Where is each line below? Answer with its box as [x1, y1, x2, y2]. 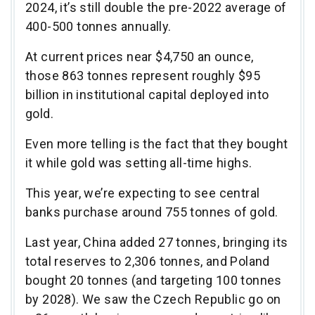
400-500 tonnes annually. [25, 18, 174, 34]
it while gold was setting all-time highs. [25, 155, 252, 170]
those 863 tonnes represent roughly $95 [25, 67, 261, 83]
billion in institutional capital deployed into [25, 86, 269, 102]
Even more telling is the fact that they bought [25, 136, 288, 151]
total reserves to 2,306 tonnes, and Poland [25, 253, 270, 269]
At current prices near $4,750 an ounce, [25, 49, 254, 64]
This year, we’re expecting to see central [25, 185, 260, 200]
